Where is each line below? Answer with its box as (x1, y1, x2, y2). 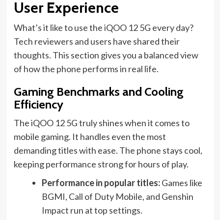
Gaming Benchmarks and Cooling (13, 84, 184, 99)
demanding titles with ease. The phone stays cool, (13, 145, 202, 156)
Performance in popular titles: (41, 177, 160, 189)
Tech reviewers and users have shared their (13, 36, 180, 47)
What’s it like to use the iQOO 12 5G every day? (13, 22, 193, 33)
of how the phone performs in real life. (13, 63, 159, 75)
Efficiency (13, 97, 63, 112)
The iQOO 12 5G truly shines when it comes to (13, 117, 190, 129)
